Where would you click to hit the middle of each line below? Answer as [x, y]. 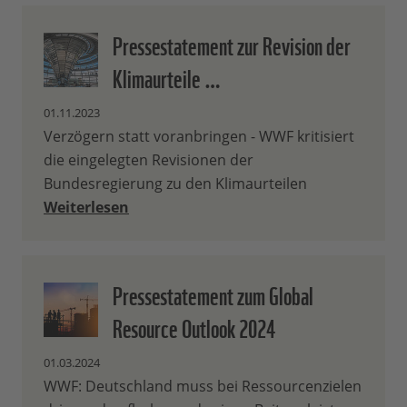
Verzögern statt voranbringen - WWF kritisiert [199, 137]
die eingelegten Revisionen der [149, 160]
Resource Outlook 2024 [194, 327]
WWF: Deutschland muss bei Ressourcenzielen [203, 387]
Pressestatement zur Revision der [232, 44]
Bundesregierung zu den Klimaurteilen [175, 184]
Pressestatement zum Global [213, 294]
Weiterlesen [86, 208]
